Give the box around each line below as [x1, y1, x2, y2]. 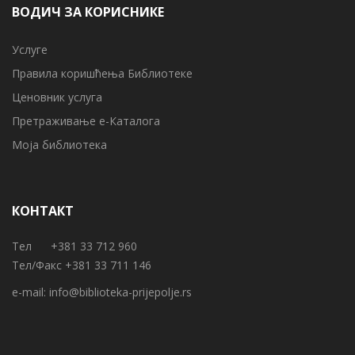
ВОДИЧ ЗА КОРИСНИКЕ [12, 2, 164, 21]
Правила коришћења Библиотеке [12, 65, 193, 81]
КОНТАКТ [12, 201, 74, 219]
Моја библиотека [12, 136, 107, 152]
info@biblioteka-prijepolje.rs [49, 284, 192, 300]
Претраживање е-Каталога [12, 113, 160, 128]
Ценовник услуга [12, 89, 102, 105]
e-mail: [12, 284, 49, 300]
